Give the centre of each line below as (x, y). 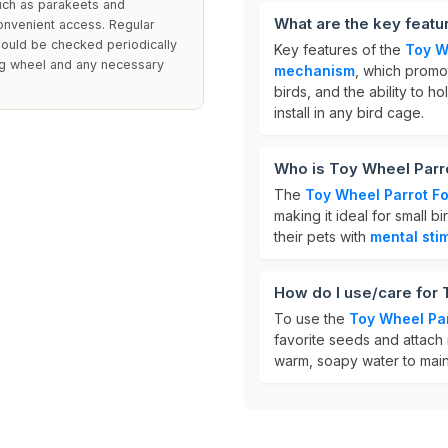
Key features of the (339, 49)
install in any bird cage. (349, 112)
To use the (311, 318)
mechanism (314, 70)
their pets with (322, 236)
